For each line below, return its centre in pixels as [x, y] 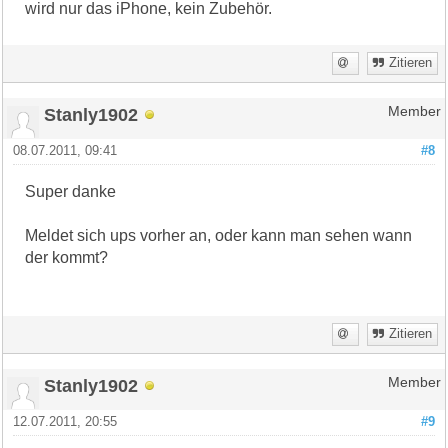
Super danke [71, 191]
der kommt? [67, 257]
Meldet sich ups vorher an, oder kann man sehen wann [219, 235]
